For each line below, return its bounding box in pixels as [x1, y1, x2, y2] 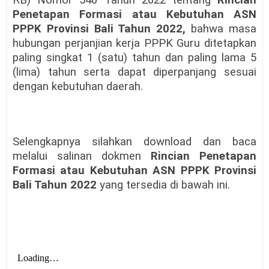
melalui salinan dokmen [13, 149, 151, 163]
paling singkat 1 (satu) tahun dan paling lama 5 [13, 50, 256, 64]
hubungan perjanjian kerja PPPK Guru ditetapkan [13, 36, 256, 50]
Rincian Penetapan [151, 149, 256, 163]
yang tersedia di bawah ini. [97, 178, 230, 192]
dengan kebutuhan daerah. [13, 79, 143, 93]
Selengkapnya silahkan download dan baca [13, 134, 256, 148]
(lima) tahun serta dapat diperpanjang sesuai [13, 65, 256, 79]
